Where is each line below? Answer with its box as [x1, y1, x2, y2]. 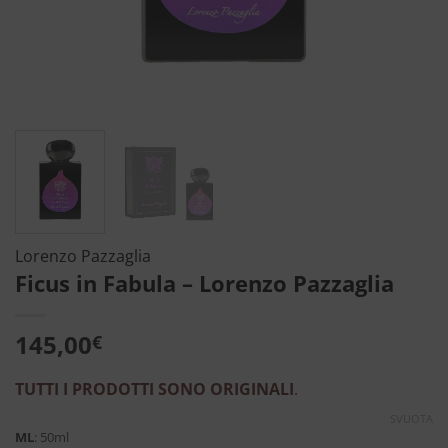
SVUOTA [390, 410, 433, 426]
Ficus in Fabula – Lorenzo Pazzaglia [15, 267, 394, 299]
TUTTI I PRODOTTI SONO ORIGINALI [15, 377, 294, 400]
